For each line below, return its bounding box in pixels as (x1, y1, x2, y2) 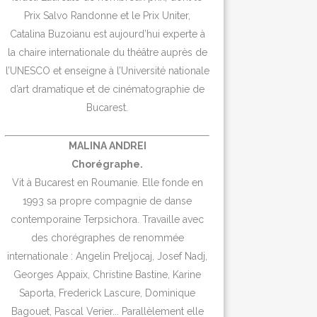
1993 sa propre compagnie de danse (23, 195, 192, 207)
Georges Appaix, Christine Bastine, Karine (13, 268, 202, 280)
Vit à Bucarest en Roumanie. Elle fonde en (11, 176, 203, 188)
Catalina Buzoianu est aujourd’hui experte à (9, 28, 205, 40)
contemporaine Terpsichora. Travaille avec (11, 213, 204, 225)
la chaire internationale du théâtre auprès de (7, 46, 207, 58)
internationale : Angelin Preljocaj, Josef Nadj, (7, 250, 208, 262)
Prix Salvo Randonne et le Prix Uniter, (24, 9, 191, 21)
